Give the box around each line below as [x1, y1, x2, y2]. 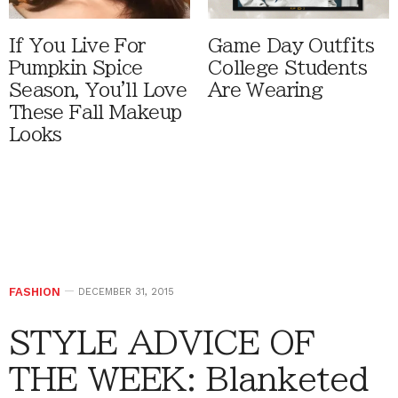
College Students [208, 59, 367, 78]
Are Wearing [208, 81, 323, 100]
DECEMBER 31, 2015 [78, 286, 174, 298]
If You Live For [9, 36, 146, 56]
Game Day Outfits [208, 36, 374, 56]
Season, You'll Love [9, 81, 187, 100]
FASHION [9, 285, 60, 299]
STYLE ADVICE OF [9, 326, 314, 359]
